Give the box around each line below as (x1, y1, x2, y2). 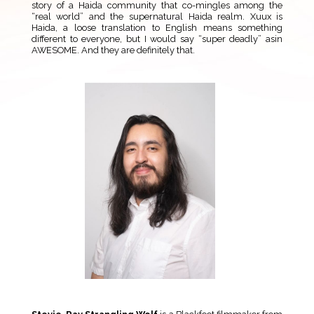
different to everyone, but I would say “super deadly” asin (31, 34, 283, 45)
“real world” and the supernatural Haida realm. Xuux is (31, 11, 283, 22)
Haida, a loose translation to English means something (31, 22, 283, 34)
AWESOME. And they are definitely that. (31, 45, 195, 56)
